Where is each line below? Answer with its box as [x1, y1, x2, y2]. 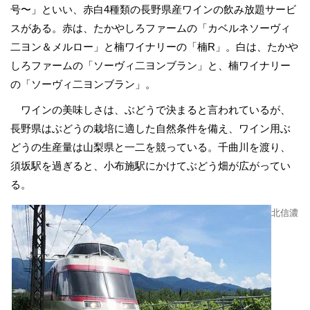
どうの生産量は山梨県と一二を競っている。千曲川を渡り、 [10, 141, 291, 153]
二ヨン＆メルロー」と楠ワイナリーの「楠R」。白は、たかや [10, 41, 298, 53]
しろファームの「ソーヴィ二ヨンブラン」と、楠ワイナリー [10, 60, 291, 71]
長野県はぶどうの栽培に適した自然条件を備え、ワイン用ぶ [10, 122, 291, 134]
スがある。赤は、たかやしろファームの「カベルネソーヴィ [10, 22, 291, 34]
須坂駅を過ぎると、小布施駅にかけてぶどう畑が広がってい [10, 160, 291, 172]
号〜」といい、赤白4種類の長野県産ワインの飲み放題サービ [10, 3, 296, 15]
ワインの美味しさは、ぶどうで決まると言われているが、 [10, 104, 291, 116]
